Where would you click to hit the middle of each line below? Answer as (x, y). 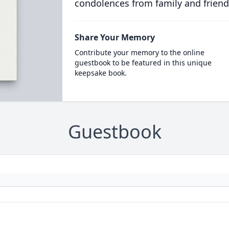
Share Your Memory (114, 37)
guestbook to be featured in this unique (143, 63)
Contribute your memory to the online (139, 52)
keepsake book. (100, 73)
